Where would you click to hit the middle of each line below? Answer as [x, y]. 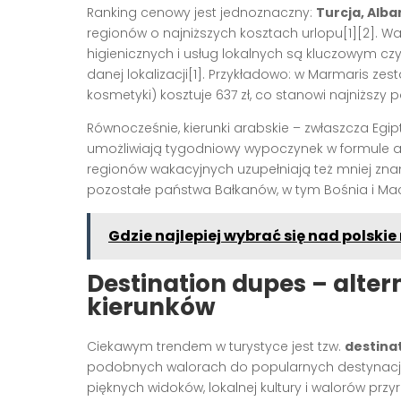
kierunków [151, 307]
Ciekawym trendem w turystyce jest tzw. [216, 347]
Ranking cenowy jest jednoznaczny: [201, 13]
